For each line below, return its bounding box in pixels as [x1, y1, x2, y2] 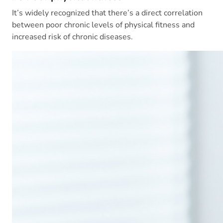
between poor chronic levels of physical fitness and [12, 19, 195, 31]
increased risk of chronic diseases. [12, 31, 133, 43]
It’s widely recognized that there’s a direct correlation [12, 7, 203, 19]
